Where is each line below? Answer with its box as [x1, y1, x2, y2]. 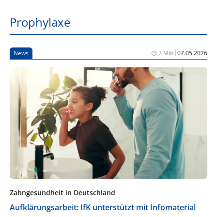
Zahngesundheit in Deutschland [10, 187, 115, 197]
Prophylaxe [10, 14, 70, 30]
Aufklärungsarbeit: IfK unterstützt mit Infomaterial [10, 201, 196, 213]
